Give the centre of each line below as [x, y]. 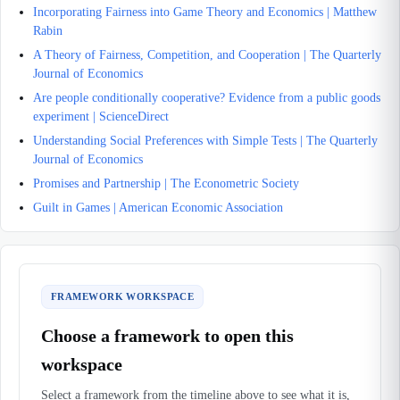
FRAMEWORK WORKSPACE [123, 296]
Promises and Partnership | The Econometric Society [166, 183]
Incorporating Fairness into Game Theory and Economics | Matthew [205, 12]
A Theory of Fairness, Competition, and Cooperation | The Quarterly [207, 55]
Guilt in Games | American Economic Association [158, 208]
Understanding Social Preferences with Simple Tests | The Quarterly [205, 141]
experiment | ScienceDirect [101, 117]
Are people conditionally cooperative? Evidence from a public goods [207, 98]
